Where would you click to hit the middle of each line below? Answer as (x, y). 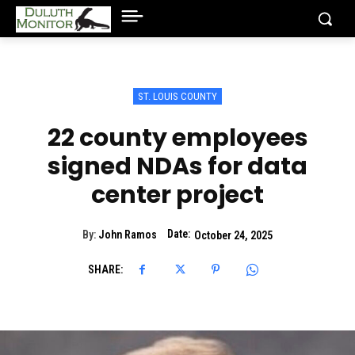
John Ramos (128, 235)
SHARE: (105, 269)
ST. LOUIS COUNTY (177, 96)
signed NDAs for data (177, 166)
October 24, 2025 (233, 235)
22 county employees (177, 138)
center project (177, 195)
